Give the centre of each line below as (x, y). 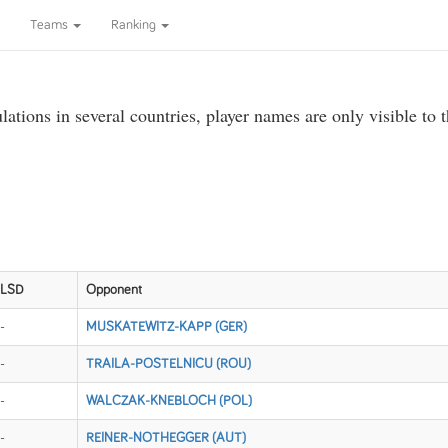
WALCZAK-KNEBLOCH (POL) (169, 401)
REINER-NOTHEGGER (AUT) (166, 438)
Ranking (135, 25)
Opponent (114, 290)
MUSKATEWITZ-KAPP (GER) (166, 327)
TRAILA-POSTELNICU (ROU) (168, 364)
